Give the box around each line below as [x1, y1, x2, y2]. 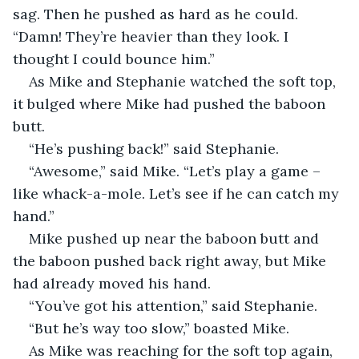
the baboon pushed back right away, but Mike [13, 251, 330, 270]
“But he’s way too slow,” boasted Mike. [29, 318, 289, 337]
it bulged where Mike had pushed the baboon [13, 94, 329, 113]
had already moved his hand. [13, 273, 211, 292]
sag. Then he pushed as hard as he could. [13, 4, 302, 23]
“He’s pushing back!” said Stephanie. [29, 139, 279, 158]
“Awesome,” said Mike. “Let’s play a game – [29, 161, 325, 180]
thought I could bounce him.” [13, 49, 215, 68]
